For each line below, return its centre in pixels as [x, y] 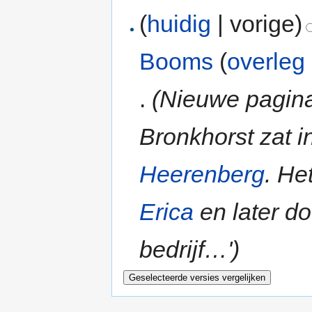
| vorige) [257, 23]
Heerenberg [202, 174]
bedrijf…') [190, 249]
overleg [266, 61]
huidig [179, 23]
